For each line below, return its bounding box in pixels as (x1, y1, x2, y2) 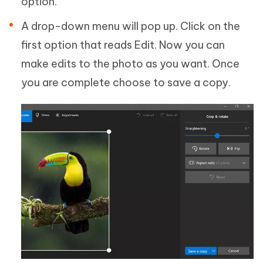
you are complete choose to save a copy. (21, 76, 231, 90)
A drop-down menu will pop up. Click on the (21, 19, 240, 33)
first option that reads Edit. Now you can (21, 38, 225, 52)
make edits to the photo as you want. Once (21, 57, 240, 71)
